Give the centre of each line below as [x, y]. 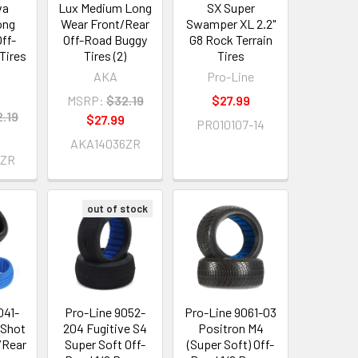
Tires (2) [105, 56]
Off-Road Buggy [105, 40]
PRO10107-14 [231, 125]
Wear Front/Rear [105, 24]
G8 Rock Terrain [231, 40]
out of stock [118, 209]
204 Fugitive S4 [105, 328]
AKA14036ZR [105, 144]
